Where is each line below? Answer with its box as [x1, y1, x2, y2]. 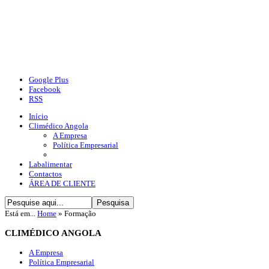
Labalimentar [29, 160, 72, 169]
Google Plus [29, 75, 68, 85]
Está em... [5, 209, 37, 219]
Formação [64, 209, 96, 219]
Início [29, 112, 48, 121]
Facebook [29, 85, 61, 94]
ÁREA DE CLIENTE [29, 179, 95, 189]
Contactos [29, 169, 62, 179]
